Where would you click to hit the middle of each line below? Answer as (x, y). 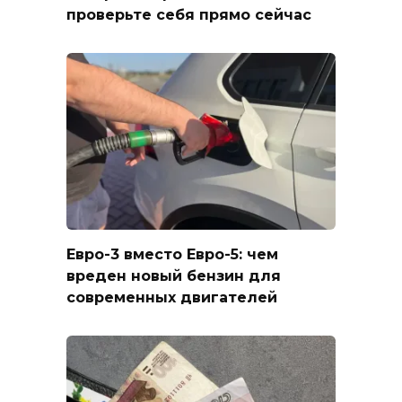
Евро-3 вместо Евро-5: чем (172, 254)
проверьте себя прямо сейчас (189, 14)
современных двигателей (172, 297)
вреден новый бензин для (174, 275)
